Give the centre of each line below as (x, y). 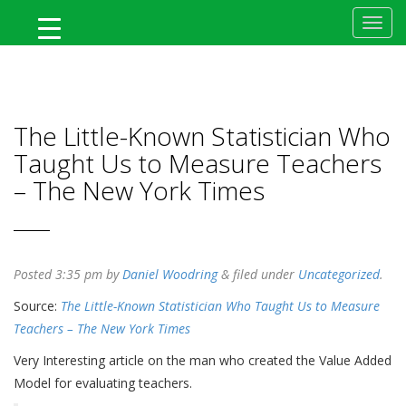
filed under (264, 274)
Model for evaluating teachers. (103, 383)
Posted (34, 274)
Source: (37, 306)
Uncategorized (339, 274)
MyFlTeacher (58, 53)
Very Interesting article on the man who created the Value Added (203, 360)
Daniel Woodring (170, 274)
